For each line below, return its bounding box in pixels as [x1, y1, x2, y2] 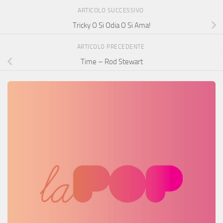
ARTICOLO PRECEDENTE [77, 43, 146, 51]
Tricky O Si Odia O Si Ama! [72, 20, 151, 30]
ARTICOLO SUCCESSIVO [78, 7, 145, 14]
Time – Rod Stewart [80, 57, 143, 66]
